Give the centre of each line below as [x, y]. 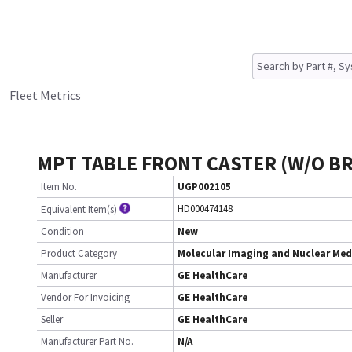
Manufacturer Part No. [87, 341]
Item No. [59, 187]
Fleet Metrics [45, 95]
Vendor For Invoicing [85, 297]
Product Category [79, 253]
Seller [52, 319]
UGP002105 [204, 187]
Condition [62, 231]
